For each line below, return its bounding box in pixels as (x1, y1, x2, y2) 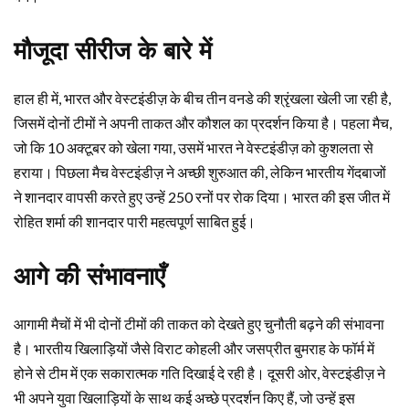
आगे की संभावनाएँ (14, 262, 165, 292)
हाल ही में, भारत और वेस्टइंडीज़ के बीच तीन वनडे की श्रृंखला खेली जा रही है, (14, 89, 391, 108)
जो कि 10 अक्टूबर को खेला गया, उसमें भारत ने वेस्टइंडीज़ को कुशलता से (14, 139, 373, 157)
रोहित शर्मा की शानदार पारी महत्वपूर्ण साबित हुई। (14, 213, 256, 231)
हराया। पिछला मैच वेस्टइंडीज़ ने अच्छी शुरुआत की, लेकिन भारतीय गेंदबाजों (14, 163, 386, 182)
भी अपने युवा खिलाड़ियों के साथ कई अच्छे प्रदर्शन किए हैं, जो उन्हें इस (14, 389, 355, 407)
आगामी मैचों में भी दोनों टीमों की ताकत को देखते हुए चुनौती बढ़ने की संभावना (14, 315, 384, 333)
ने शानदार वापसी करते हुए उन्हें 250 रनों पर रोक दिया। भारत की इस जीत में (14, 188, 390, 206)
